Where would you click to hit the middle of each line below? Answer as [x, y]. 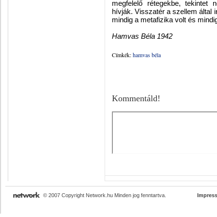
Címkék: [122, 55]
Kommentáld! [136, 98]
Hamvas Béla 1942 [142, 36]
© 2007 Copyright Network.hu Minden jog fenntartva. [105, 195]
